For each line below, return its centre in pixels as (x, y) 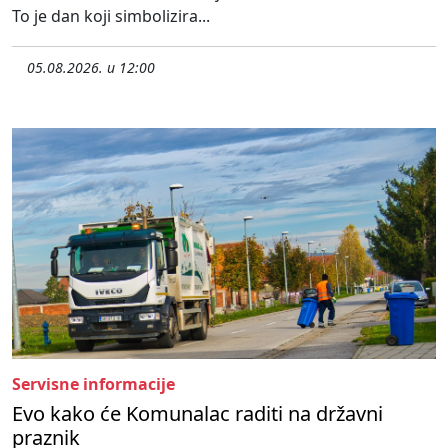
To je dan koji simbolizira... (111, 15)
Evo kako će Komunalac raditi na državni (197, 413)
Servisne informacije (93, 383)
